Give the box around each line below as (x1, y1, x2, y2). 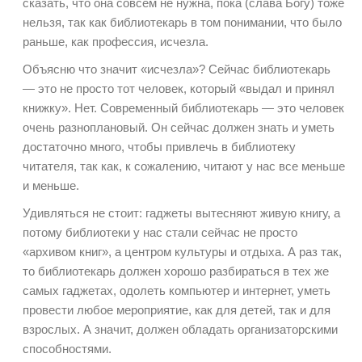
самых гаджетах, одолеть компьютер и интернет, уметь (23, 284, 330, 298)
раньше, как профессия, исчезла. (23, 35, 208, 49)
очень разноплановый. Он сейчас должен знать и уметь (23, 120, 335, 135)
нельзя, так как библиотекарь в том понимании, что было (23, 15, 342, 30)
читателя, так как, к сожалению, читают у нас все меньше (23, 159, 345, 174)
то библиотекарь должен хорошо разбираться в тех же (23, 264, 329, 279)
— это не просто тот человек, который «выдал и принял (23, 82, 335, 96)
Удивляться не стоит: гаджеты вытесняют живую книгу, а (23, 206, 340, 221)
